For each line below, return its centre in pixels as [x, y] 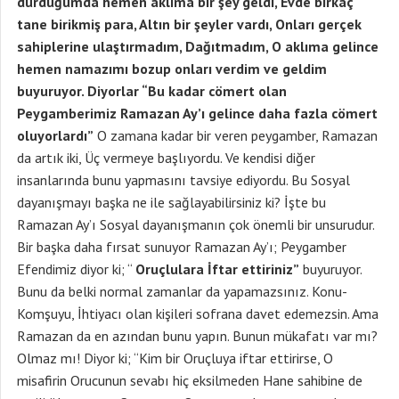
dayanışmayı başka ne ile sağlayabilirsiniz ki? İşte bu [171, 202]
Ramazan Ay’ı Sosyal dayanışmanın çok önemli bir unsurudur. [195, 224]
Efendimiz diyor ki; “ [76, 269]
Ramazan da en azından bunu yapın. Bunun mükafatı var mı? [197, 336]
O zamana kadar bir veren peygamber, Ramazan [236, 135]
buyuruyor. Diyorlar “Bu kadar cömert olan [152, 91]
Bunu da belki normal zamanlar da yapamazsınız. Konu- [182, 291]
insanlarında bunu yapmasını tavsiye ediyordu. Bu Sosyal [183, 180]
